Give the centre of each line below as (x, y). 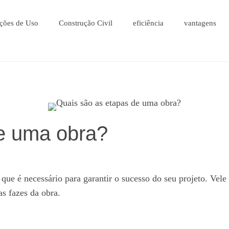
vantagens (200, 23)
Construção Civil (85, 23)
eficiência (148, 23)
